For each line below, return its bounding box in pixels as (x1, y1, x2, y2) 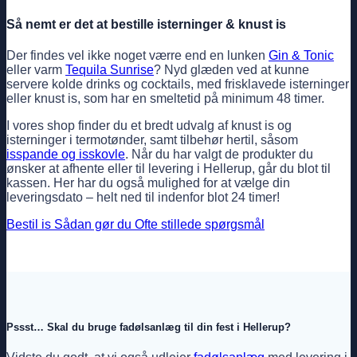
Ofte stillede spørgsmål (135, 218, 265, 232)
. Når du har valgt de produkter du (125, 147, 313, 162)
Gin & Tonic (269, 49, 334, 63)
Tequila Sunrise (65, 63, 154, 77)
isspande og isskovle (6, 147, 125, 162)
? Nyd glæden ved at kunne (154, 63, 309, 77)
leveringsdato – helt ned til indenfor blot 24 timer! (6, 190, 280, 205)
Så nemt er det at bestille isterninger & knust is (6, 17, 286, 31)
